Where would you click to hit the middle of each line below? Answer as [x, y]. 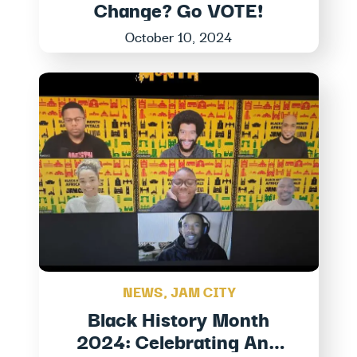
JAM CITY [202, 292]
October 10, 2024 [178, 37]
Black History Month [178, 319]
